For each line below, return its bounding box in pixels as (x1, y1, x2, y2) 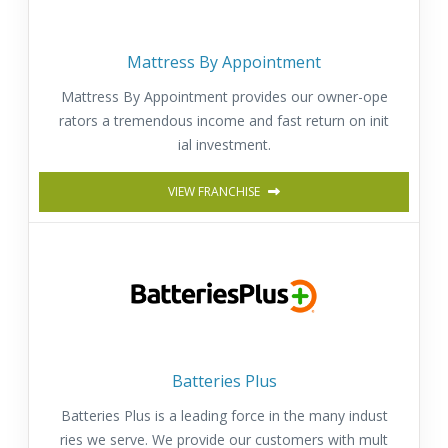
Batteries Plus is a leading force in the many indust (60, 405, 388, 425)
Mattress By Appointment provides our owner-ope (60, 87, 388, 107)
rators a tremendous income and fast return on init (59, 111, 389, 131)
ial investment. (177, 135, 271, 155)
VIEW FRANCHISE (168, 183, 263, 201)
